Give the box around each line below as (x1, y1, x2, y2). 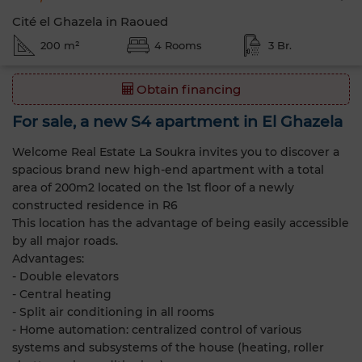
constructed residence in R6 (12, 197, 178, 213)
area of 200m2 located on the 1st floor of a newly (12, 179, 294, 195)
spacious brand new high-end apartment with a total (12, 162, 324, 177)
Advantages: (12, 250, 84, 266)
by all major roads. (12, 233, 118, 248)
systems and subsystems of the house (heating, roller (12, 339, 324, 355)
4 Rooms (154, 39, 202, 52)
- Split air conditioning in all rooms (12, 304, 214, 319)
